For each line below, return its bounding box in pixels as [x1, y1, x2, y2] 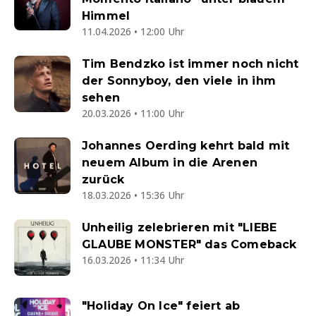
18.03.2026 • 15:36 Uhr [82, 188, 184, 202]
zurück [82, 173, 125, 186]
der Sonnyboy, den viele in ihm [82, 74, 276, 87]
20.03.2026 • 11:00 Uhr [82, 107, 184, 120]
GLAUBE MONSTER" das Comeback [82, 238, 297, 251]
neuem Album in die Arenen [82, 156, 257, 169]
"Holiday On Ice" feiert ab [82, 299, 241, 312]
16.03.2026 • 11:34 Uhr [82, 253, 184, 267]
